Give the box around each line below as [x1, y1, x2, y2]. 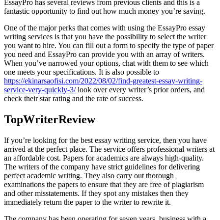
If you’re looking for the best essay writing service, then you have [4, 136, 207, 145]
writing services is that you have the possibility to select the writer [4, 32, 206, 41]
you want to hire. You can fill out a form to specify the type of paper [4, 41, 214, 50]
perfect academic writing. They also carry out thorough [4, 171, 174, 180]
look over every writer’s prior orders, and [76, 85, 205, 94]
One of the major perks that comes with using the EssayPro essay [4, 24, 205, 32]
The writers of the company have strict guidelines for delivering [4, 163, 200, 171]
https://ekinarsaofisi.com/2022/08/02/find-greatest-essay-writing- [4, 77, 202, 85]
